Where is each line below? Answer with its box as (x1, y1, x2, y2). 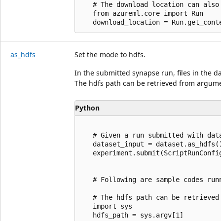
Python (75, 103, 100, 112)
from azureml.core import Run (81, 9, 203, 17)
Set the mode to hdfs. (74, 49, 146, 59)
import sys (81, 202, 132, 210)
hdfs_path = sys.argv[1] (81, 211, 184, 219)
